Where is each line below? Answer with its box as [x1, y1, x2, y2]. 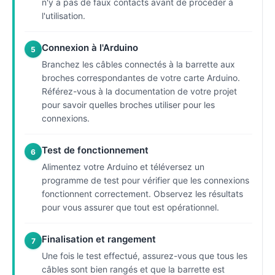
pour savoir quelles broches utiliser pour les [42, 99, 215, 110]
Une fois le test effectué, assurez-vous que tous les [42, 250, 247, 261]
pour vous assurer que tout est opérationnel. [42, 202, 219, 212]
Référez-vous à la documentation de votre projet [42, 86, 237, 96]
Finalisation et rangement [42, 233, 156, 245]
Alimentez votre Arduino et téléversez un [42, 161, 204, 172]
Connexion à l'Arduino [42, 42, 138, 53]
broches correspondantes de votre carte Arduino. [42, 72, 240, 83]
